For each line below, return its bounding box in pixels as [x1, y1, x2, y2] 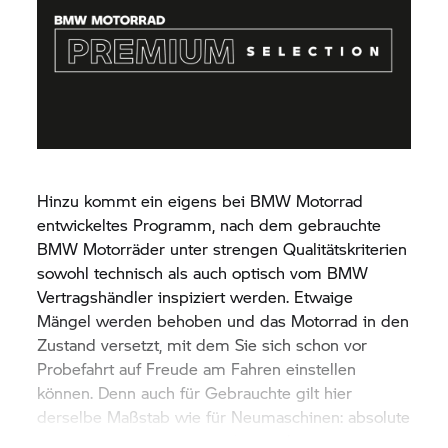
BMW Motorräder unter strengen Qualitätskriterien [37, 237, 408, 261]
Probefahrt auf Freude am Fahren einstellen [37, 357, 357, 381]
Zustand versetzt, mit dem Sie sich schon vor [37, 333, 368, 357]
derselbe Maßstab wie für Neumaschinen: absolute [37, 405, 411, 429]
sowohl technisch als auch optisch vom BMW [37, 261, 369, 285]
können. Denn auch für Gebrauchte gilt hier [37, 381, 353, 405]
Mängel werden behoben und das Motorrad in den [37, 309, 410, 333]
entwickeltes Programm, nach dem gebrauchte [37, 213, 382, 237]
